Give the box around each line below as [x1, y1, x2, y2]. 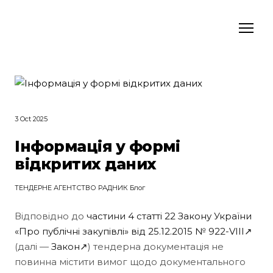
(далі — [15, 240, 51, 252]
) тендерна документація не [88, 240, 224, 252]
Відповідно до [15, 210, 87, 222]
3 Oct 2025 [15, 114, 48, 123]
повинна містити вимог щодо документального [15, 255, 246, 268]
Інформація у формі [15, 136, 180, 155]
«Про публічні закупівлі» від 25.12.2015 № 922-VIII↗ [15, 225, 252, 237]
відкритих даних [15, 154, 157, 173]
